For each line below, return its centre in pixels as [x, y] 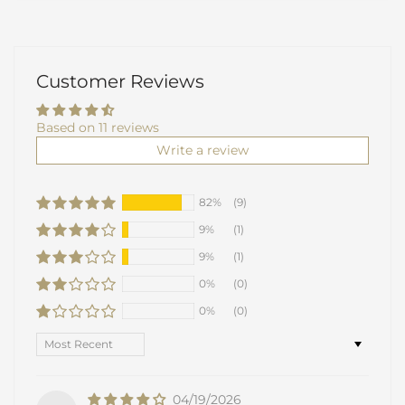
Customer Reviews [120, 81]
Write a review [202, 150]
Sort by [59, 340]
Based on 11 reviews [98, 127]
